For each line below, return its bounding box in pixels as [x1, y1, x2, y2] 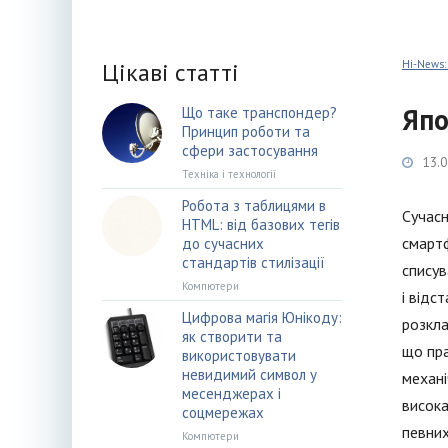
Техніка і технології [182, 167, 276, 181]
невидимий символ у [182, 365, 317, 384]
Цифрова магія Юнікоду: [182, 308, 342, 327]
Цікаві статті [102, 57, 239, 88]
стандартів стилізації [182, 253, 325, 272]
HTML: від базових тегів [182, 215, 340, 234]
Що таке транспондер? [182, 103, 337, 122]
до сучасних [182, 234, 264, 253]
